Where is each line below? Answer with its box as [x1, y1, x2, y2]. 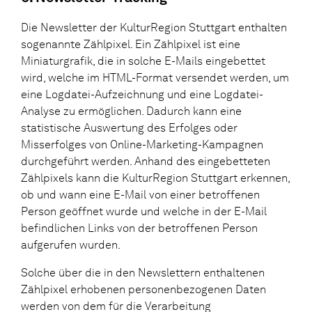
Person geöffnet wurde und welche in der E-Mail [21, 204, 267, 218]
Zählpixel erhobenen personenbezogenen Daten [21, 282, 266, 296]
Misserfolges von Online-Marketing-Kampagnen [21, 137, 263, 151]
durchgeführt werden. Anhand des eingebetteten [21, 154, 270, 168]
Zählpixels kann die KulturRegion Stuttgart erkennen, [21, 171, 290, 185]
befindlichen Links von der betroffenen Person [21, 221, 258, 235]
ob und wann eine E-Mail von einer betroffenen [21, 187, 260, 201]
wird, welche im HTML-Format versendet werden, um [21, 70, 289, 84]
